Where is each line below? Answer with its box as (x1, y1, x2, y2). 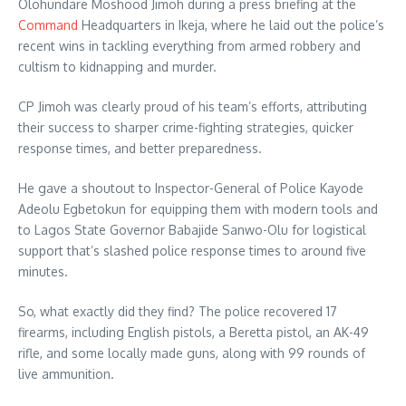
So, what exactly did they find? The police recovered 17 (18, 304, 337, 320)
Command (18, 17, 78, 34)
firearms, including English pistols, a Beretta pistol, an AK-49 (18, 324, 369, 341)
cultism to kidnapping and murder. (18, 59, 217, 75)
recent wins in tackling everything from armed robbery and (18, 38, 361, 54)
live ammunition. (18, 366, 114, 382)
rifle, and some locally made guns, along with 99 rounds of (18, 345, 365, 362)
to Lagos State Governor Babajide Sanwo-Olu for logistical (18, 222, 366, 238)
